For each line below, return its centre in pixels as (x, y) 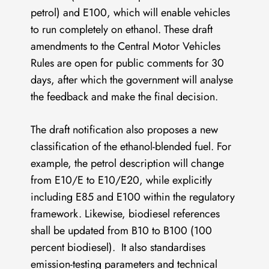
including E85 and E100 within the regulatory (133, 197)
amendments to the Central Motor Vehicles (126, 47)
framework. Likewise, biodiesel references (125, 214)
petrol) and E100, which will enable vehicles (131, 13)
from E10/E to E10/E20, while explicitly (122, 180)
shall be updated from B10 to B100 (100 (122, 231)
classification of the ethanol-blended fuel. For (131, 147)
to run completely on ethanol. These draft (122, 30)
